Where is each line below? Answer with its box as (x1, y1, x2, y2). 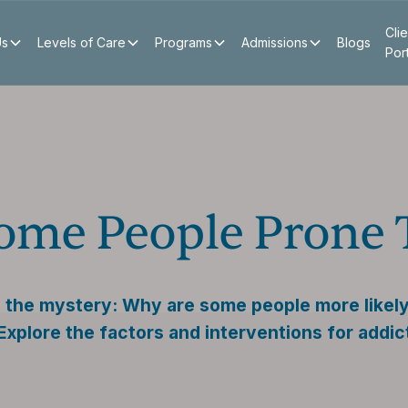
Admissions (240, 35, 308, 50)
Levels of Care (36, 35, 126, 50)
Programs (154, 35, 212, 50)
